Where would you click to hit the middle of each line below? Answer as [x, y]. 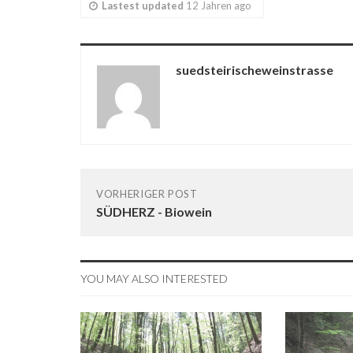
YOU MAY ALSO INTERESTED [154, 279]
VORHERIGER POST [147, 194]
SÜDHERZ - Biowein [154, 212]
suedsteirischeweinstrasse [255, 70]
